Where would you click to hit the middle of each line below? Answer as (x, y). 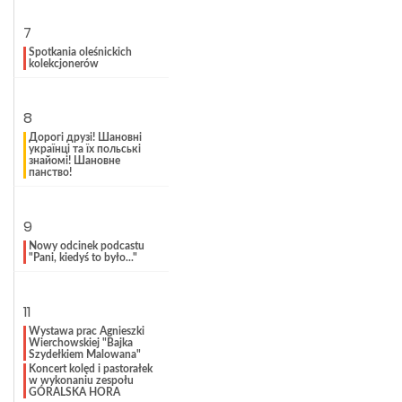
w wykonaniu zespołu (81, 380)
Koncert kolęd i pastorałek (91, 369)
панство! (50, 172)
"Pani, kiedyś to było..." (83, 258)
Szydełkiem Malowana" (85, 354)
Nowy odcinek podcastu (87, 246)
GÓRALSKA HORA (74, 392)
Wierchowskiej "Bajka (81, 343)
